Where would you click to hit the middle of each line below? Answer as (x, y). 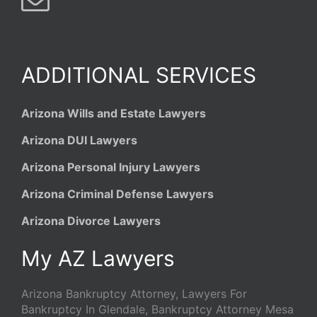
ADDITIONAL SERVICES (139, 75)
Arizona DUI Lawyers (79, 140)
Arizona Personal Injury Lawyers (111, 167)
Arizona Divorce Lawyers (91, 221)
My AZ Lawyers (98, 259)
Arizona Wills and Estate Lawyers (114, 114)
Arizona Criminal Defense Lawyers (117, 194)
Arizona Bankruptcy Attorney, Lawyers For (134, 294)
